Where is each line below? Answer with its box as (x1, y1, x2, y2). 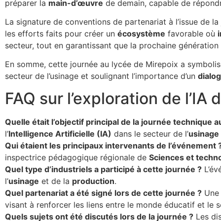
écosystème (117, 29, 165, 39)
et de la (39, 176, 72, 186)
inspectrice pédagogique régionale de (5, 152, 149, 162)
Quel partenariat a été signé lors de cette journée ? (5, 187, 202, 198)
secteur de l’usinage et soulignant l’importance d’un (5, 71, 198, 81)
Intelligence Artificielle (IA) (8, 128, 111, 139)
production (72, 176, 114, 186)
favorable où (165, 29, 218, 39)
